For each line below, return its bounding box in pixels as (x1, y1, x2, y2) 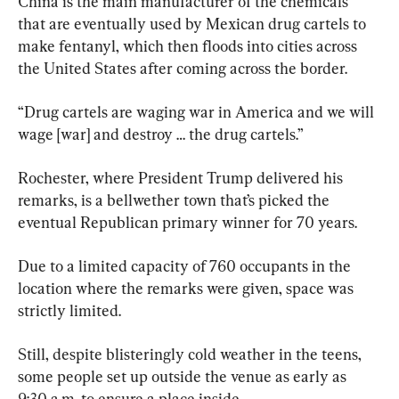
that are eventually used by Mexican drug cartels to (18, 13, 370, 33)
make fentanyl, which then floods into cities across (18, 36, 361, 55)
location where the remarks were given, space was (18, 278, 357, 297)
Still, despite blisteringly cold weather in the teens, (18, 344, 365, 363)
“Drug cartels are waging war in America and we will (18, 102, 378, 121)
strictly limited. (18, 300, 121, 320)
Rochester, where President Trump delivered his (18, 167, 346, 187)
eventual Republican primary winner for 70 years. (18, 212, 357, 232)
